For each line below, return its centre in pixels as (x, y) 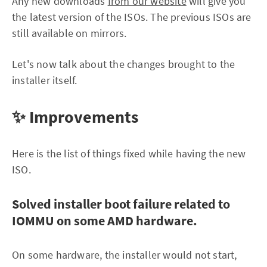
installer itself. (45, 80)
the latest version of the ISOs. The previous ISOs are (132, 17)
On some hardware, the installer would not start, (125, 255)
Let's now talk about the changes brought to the (124, 64)
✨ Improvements (75, 117)
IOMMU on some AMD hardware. (105, 221)
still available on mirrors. (69, 33)
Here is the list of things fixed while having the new (129, 153)
